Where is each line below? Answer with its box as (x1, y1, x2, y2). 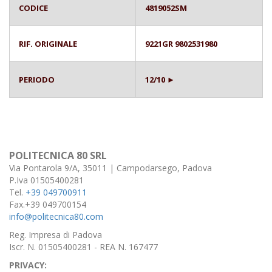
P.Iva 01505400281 (9, 174, 84, 186)
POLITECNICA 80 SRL (9, 148, 107, 162)
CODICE (19, 2, 48, 13)
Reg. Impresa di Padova (9, 228, 102, 240)
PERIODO (19, 73, 55, 85)
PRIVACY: (9, 259, 47, 271)
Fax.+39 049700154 (9, 198, 86, 210)
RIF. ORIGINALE (19, 38, 77, 49)
